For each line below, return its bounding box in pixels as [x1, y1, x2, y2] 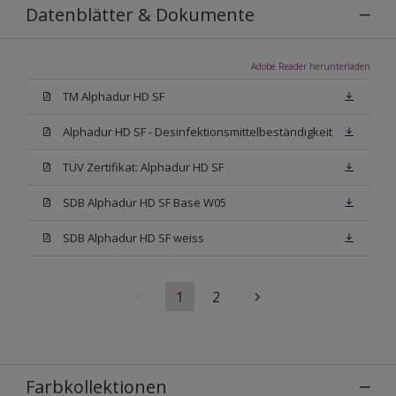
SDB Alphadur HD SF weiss [63, 229, 204, 246]
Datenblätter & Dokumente [26, 2, 255, 27]
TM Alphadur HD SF [63, 88, 164, 104]
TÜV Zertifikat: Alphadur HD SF [63, 158, 224, 175]
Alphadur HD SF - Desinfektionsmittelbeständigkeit [63, 123, 332, 140]
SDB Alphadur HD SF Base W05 [63, 194, 226, 210]
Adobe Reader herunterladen [251, 59, 370, 72]
